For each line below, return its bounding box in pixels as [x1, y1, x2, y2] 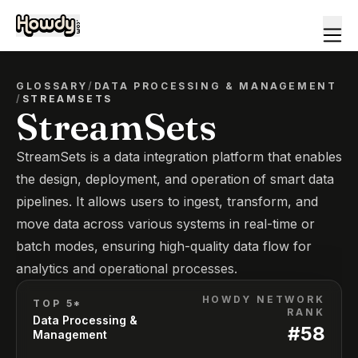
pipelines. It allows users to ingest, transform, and [16, 193, 318, 209]
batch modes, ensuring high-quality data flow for [16, 238, 312, 254]
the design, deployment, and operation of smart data [16, 171, 334, 187]
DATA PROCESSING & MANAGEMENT [93, 80, 337, 92]
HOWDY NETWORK [201, 293, 325, 305]
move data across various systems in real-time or [16, 216, 315, 232]
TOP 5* [33, 297, 83, 309]
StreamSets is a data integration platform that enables [16, 149, 342, 165]
